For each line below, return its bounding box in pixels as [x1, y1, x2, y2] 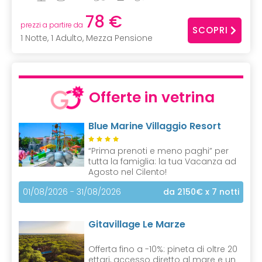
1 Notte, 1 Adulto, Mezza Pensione [20, 32, 153, 44]
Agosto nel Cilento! [88, 166, 167, 178]
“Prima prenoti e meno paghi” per [88, 145, 229, 157]
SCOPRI [192, 23, 228, 36]
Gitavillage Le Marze [88, 218, 185, 232]
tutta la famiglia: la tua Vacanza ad [88, 156, 236, 168]
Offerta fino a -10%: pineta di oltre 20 [88, 243, 237, 256]
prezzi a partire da [20, 20, 83, 30]
